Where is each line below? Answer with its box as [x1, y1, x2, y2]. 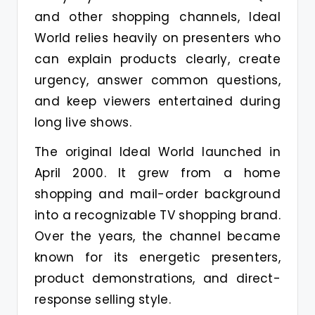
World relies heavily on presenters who [34, 29, 281, 46]
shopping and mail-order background [34, 185, 281, 202]
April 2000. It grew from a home [34, 164, 281, 181]
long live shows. [34, 113, 131, 131]
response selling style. [34, 290, 171, 308]
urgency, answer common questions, [34, 71, 281, 89]
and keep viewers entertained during [34, 92, 281, 110]
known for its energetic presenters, [34, 248, 281, 266]
